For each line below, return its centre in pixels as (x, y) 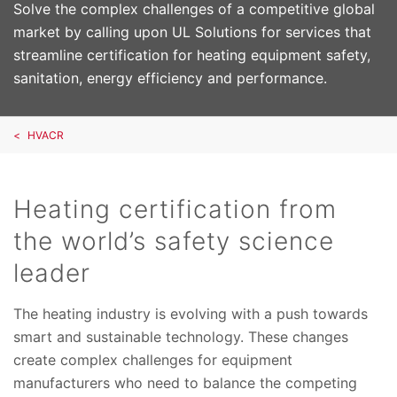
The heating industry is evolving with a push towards (191, 313)
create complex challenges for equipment (153, 359)
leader (56, 272)
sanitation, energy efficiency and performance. (170, 78)
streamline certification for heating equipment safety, (192, 54)
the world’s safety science (174, 241)
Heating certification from (175, 209)
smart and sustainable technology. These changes (181, 336)
